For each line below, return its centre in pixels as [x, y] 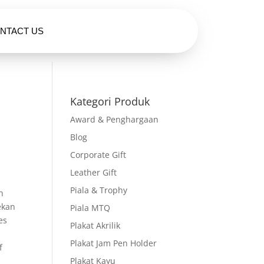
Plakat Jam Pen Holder [114, 243]
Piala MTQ [90, 208]
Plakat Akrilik [95, 225]
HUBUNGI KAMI [133, 31]
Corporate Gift [98, 155]
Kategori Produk [110, 101]
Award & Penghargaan [115, 119]
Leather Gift [94, 172]
